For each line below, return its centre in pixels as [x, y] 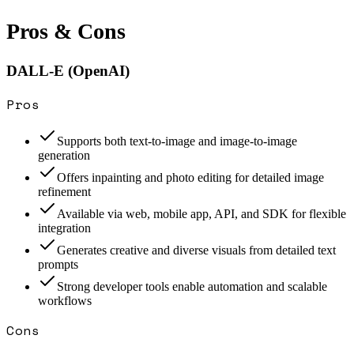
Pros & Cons [66, 32]
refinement [64, 192]
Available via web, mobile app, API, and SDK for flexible [201, 214]
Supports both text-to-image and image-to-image [177, 141]
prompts [58, 265]
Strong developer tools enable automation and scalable [192, 287]
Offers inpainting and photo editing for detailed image [190, 178]
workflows [65, 301]
